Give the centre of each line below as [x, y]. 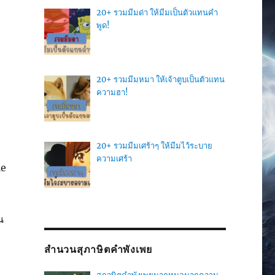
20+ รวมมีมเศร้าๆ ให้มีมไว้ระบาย [154, 145]
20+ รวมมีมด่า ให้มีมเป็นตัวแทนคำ [157, 13]
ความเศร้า [114, 158]
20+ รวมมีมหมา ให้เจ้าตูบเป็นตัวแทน [160, 79]
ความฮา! [112, 92]
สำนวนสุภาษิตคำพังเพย [98, 250]
